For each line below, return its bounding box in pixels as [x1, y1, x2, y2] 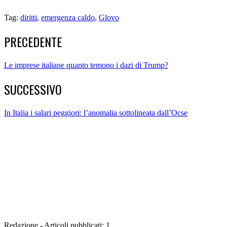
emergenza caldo [41, 13, 95, 22]
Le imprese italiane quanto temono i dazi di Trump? [4, 61, 168, 70]
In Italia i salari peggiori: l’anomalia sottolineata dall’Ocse [4, 108, 187, 118]
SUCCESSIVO [4, 80, 62, 99]
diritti [20, 13, 37, 22]
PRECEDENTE [4, 32, 62, 51]
